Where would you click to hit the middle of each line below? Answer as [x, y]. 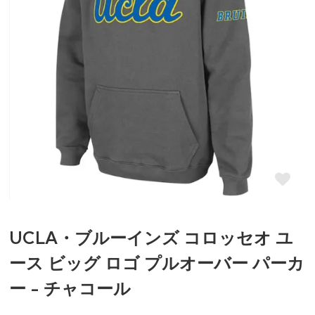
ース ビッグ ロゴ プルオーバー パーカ [157, 263]
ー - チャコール [70, 289]
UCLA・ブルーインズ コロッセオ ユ [152, 238]
